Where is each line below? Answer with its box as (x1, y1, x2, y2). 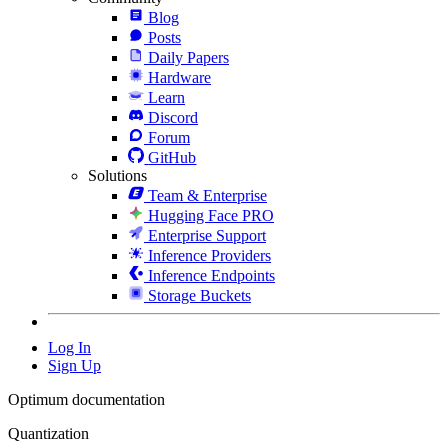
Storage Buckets (148, 286, 251, 304)
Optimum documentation (8, 390, 165, 408)
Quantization (8, 424, 89, 442)
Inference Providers (148, 246, 271, 264)
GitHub (148, 148, 197, 166)
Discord (148, 108, 198, 126)
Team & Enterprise (148, 186, 267, 204)
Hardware (148, 68, 211, 86)
